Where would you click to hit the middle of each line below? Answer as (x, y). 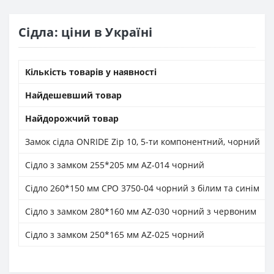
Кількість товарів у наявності (91, 72)
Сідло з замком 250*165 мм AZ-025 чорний (115, 235)
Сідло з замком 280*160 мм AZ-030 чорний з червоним (141, 212)
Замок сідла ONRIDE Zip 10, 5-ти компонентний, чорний (143, 142)
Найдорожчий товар (72, 119)
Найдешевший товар (73, 95)
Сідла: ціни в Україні (86, 32)
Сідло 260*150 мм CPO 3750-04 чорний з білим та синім (142, 188)
